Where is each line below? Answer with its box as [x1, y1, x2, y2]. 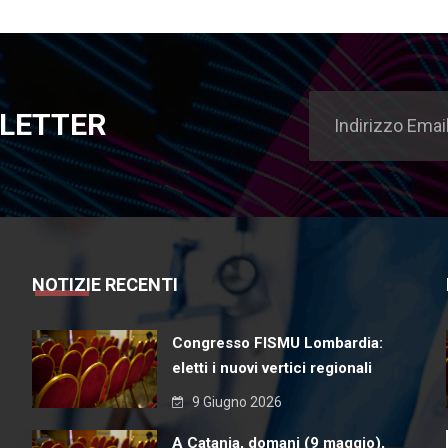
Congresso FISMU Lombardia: [172, 334, 384, 353]
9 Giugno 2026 [189, 394, 283, 411]
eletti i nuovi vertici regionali [172, 359, 373, 378]
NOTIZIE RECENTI [32, 274, 179, 296]
